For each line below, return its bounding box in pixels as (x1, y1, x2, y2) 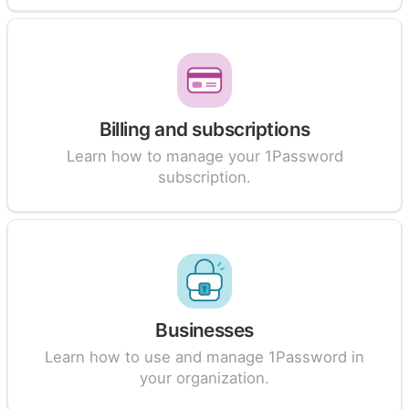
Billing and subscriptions (99, 118, 310, 141)
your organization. (140, 369, 269, 387)
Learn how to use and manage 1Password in (45, 348, 364, 366)
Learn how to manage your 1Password (66, 147, 343, 165)
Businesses (155, 319, 254, 341)
